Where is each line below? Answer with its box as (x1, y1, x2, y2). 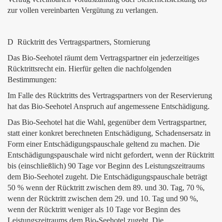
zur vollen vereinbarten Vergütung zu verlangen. (7, 6, 158, 14)
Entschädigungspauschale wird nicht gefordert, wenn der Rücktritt (7, 151, 214, 159)
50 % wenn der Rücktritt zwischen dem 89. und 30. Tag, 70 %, (7, 183, 205, 192)
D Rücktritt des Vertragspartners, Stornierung (7, 38, 150, 46)
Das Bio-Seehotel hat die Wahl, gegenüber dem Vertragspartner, (7, 118, 207, 126)
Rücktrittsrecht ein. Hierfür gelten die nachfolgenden (7, 64, 171, 73)
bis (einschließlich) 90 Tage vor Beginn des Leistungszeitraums (7, 162, 205, 170)
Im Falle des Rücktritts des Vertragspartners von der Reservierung (7, 91, 212, 100)
